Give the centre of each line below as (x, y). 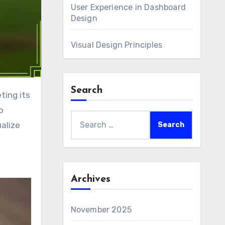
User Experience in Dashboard (128, 7)
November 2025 (101, 210)
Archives (90, 179)
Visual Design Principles (117, 45)
